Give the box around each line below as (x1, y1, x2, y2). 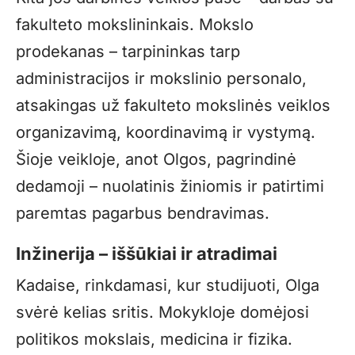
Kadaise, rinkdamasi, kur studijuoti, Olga (16, 275, 319, 295)
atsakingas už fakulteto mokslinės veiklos (16, 95, 330, 115)
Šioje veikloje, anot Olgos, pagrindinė (16, 149, 296, 169)
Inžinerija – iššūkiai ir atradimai (16, 242, 277, 264)
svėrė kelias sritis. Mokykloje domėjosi (16, 302, 309, 322)
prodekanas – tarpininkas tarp (16, 41, 240, 61)
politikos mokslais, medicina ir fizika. (16, 329, 292, 349)
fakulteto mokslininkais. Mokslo (16, 14, 254, 34)
